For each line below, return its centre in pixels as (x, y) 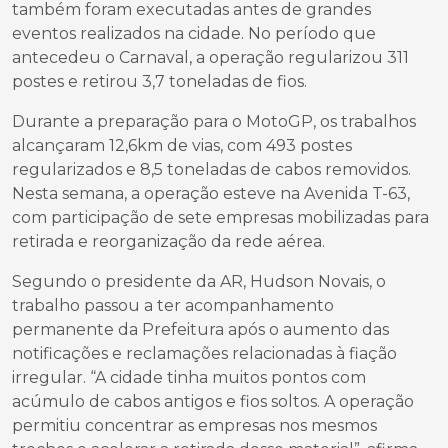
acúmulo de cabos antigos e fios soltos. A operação (213, 401)
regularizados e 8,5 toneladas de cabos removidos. (211, 169)
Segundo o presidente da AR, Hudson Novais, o (199, 281)
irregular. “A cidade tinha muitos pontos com (189, 377)
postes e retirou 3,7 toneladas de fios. (159, 81)
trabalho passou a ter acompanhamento (173, 305)
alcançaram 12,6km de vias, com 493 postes (182, 145)
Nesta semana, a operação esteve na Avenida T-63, (211, 193)
